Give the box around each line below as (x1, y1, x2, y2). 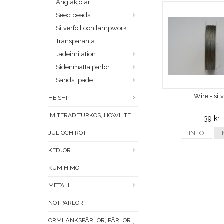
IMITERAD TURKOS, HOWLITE (48, 112, 131, 119)
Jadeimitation (56, 50, 96, 58)
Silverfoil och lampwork (56, 24, 127, 32)
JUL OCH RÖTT (48, 129, 90, 137)
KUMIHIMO (48, 164, 79, 172)
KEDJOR (48, 147, 71, 154)
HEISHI (48, 94, 67, 102)
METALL (48, 182, 71, 189)
